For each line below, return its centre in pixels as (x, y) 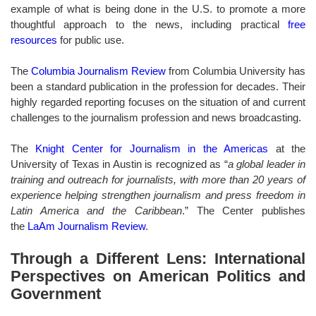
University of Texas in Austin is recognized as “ (119, 164)
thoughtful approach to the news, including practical (149, 24)
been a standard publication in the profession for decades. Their (158, 86)
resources (34, 39)
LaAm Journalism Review (86, 226)
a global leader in (267, 164)
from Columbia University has (237, 71)
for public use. (92, 39)
